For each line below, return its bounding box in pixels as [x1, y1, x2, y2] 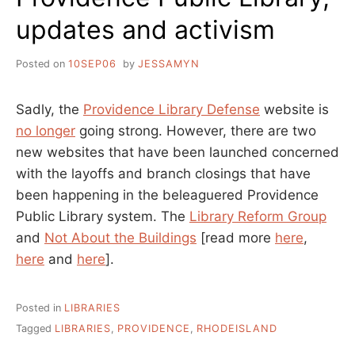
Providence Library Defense [83, 101, 260, 117]
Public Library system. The [16, 208, 189, 224]
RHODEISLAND [197, 323, 277, 335]
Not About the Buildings [44, 229, 197, 246]
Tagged [16, 323, 55, 335]
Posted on [16, 57, 68, 70]
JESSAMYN [137, 57, 200, 70]
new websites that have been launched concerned [16, 143, 339, 160]
